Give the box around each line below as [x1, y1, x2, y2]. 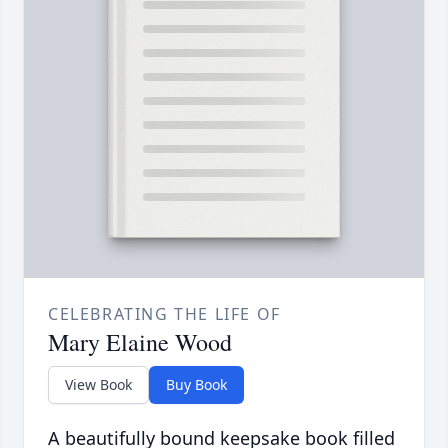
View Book [65, 375, 132, 395]
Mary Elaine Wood [48, 326, 232, 359]
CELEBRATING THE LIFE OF [48, 303, 281, 326]
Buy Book [166, 375, 227, 395]
